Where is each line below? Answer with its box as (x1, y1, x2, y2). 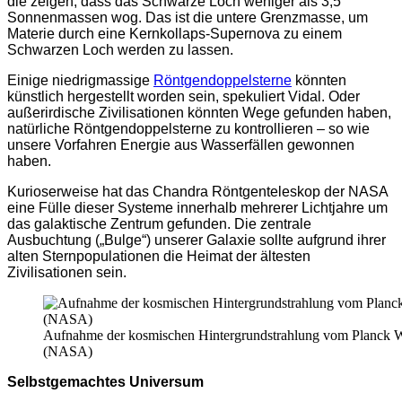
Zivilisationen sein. (7, 265, 127, 281)
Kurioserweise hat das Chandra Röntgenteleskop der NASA (7, 184, 388, 200)
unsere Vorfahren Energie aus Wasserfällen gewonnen (7, 137, 354, 153)
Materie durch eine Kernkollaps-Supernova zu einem (7, 26, 342, 42)
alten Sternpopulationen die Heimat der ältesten (7, 249, 310, 265)
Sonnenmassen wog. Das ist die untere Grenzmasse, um (7, 10, 368, 26)
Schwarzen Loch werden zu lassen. (7, 42, 233, 58)
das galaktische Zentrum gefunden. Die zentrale (7, 216, 311, 232)
